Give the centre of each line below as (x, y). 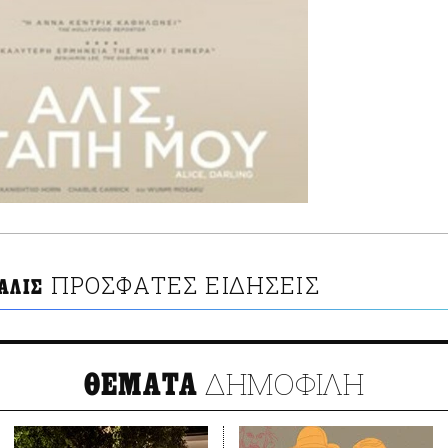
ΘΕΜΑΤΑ (141, 385)
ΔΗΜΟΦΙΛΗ (281, 384)
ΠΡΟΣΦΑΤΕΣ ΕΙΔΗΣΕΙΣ (185, 285)
